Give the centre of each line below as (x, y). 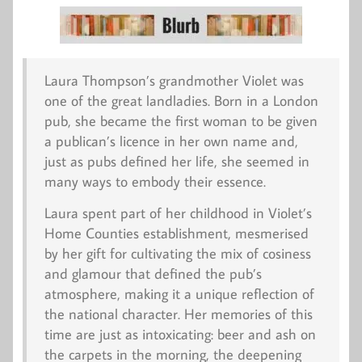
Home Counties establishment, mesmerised (176, 233)
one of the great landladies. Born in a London (181, 101)
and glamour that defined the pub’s (153, 273)
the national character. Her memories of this (178, 314)
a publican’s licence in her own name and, (171, 141)
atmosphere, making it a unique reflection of (179, 293)
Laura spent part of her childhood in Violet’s (178, 213)
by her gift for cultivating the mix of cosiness (177, 253)
